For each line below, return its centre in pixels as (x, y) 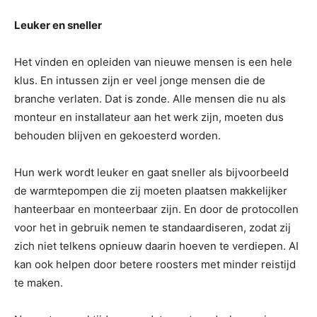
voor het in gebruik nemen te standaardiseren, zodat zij (152, 228)
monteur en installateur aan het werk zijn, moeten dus (149, 117)
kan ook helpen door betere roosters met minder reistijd (155, 265)
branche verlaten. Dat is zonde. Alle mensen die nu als (150, 99)
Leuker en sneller (58, 25)
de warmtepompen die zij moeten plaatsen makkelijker (151, 191)
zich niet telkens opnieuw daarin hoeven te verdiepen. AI (156, 246)
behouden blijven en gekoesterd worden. (117, 136)
